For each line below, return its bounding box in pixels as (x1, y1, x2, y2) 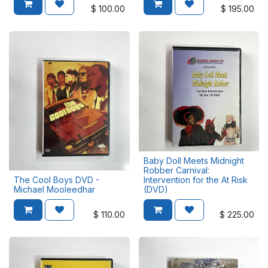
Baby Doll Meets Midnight (143, 156, 244, 166)
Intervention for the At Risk (143, 175, 248, 185)
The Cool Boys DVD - (14, 175, 99, 185)
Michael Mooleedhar (14, 184, 95, 194)
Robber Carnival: (143, 165, 209, 175)
